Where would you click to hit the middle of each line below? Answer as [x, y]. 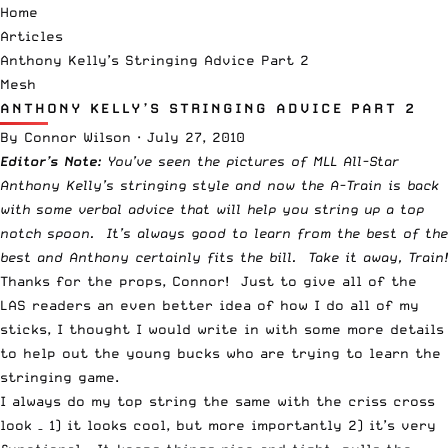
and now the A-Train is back [334, 184]
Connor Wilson [77, 136]
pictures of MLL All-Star [309, 160]
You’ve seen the [160, 160]
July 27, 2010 [196, 136]
